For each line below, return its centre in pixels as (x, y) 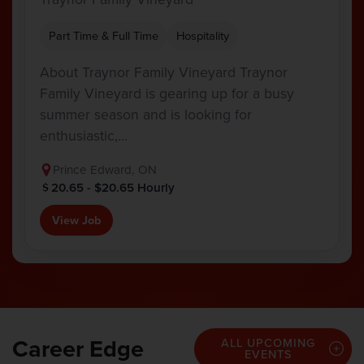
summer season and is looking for (146, 114)
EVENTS (269, 353)
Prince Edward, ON (105, 169)
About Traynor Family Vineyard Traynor (164, 71)
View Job (76, 220)
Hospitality (203, 35)
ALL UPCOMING (269, 342)
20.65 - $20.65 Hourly (113, 187)
